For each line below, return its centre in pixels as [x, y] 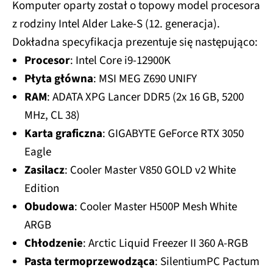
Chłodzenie [54, 243]
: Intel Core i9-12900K [120, 60]
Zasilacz [44, 170]
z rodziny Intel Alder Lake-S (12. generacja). [116, 24]
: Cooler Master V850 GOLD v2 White [150, 170]
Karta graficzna [63, 133]
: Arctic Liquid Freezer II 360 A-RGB [165, 243]
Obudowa [49, 207]
